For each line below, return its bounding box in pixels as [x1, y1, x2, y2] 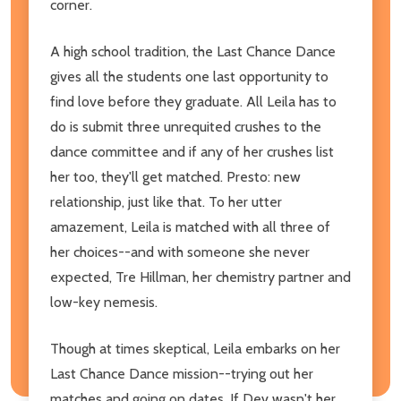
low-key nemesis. [50, 293, 158, 311]
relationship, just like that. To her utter [50, 192, 282, 210]
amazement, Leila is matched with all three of [50, 218, 330, 235]
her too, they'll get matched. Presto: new [50, 167, 301, 185]
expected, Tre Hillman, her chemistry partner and [50, 268, 351, 286]
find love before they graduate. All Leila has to [50, 92, 337, 110]
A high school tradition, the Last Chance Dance [50, 42, 336, 60]
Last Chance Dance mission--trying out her [50, 364, 313, 382]
